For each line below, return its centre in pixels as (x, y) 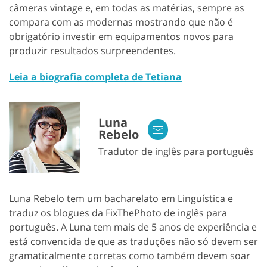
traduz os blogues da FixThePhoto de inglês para (118, 212)
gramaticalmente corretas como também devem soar (130, 255)
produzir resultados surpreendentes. (92, 50)
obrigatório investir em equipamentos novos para (121, 36)
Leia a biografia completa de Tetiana (95, 77)
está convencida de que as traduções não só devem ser (133, 241)
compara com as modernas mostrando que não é (121, 22)
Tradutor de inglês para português (176, 151)
